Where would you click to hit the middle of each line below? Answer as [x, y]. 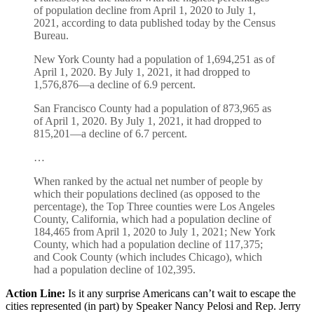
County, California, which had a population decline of [152, 219]
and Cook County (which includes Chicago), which [148, 257]
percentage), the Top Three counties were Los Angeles [154, 206]
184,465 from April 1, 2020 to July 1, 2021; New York [155, 231]
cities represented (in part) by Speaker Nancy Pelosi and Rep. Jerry [153, 306]
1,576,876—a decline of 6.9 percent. [115, 84]
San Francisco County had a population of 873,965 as [152, 108]
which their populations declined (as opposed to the [147, 193]
